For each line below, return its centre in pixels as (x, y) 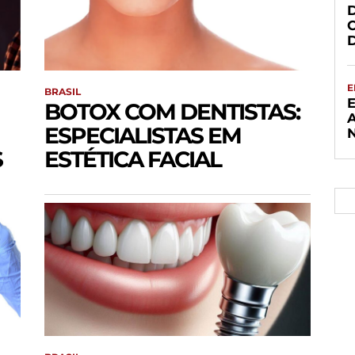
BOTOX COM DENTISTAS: (172, 112)
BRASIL (63, 92)
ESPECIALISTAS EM (143, 136)
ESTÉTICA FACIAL (133, 160)
